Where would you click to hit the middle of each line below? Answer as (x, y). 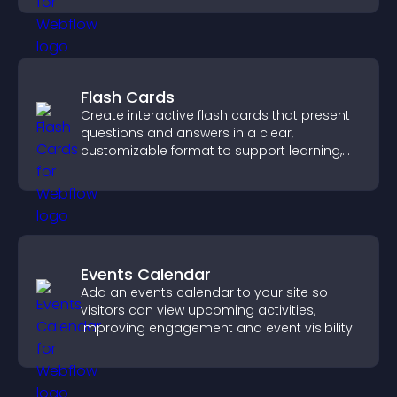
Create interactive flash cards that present (215, 115)
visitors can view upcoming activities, (198, 310)
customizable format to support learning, (211, 151)
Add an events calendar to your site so (204, 292)
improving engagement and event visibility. (218, 328)
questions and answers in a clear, (187, 133)
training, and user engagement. (181, 168)
